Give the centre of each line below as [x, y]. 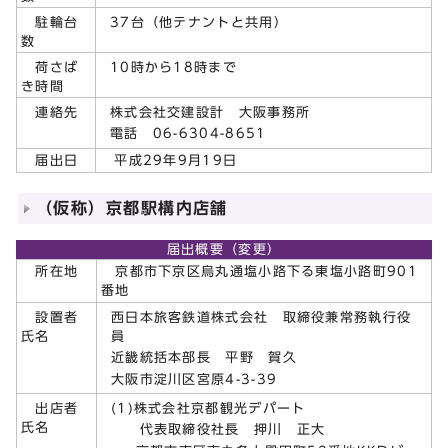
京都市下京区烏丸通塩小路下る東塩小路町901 [259, 271]
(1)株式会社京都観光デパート [215, 408]
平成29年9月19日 [169, 160]
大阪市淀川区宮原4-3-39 [194, 379]
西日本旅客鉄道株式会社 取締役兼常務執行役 [261, 317]
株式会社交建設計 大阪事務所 [210, 112]
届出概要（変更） [224, 249]
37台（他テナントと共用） [199, 22]
